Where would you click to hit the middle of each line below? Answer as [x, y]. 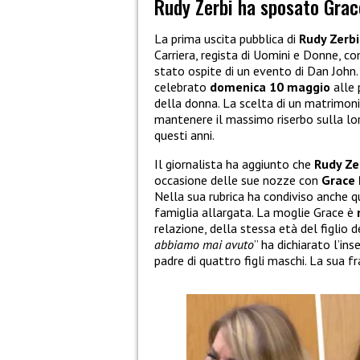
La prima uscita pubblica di [227, 39]
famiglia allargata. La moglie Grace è [256, 213]
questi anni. [184, 135]
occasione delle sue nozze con [238, 180]
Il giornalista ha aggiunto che [234, 164]
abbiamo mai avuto [204, 245]
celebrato [182, 87]
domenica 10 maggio [270, 87]
